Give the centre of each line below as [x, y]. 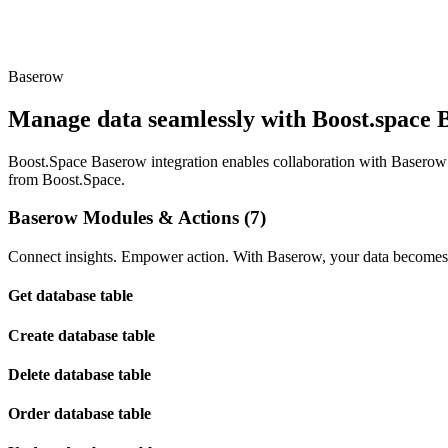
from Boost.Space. [66, 179]
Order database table [79, 414]
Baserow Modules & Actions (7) [137, 218]
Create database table [81, 335]
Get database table [70, 296]
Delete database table [79, 374]
